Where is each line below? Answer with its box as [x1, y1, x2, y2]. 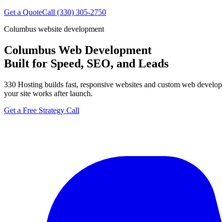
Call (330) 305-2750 [42, 8, 106, 16]
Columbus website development [4, 25, 104, 33]
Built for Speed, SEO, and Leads [4, 56, 168, 70]
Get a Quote [4, 8, 42, 16]
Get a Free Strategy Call [4, 106, 79, 114]
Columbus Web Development [4, 43, 152, 56]
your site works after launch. [4, 89, 93, 98]
